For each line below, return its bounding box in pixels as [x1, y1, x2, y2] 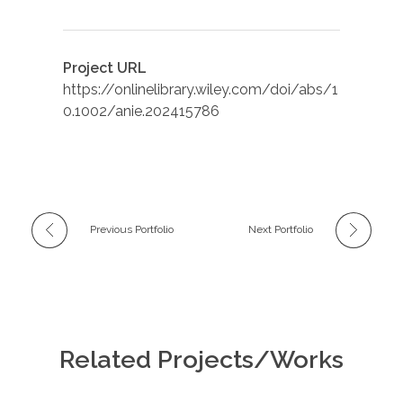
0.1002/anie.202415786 [63, 102, 219, 120]
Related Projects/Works [59, 345, 344, 373]
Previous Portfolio [90, 222, 174, 236]
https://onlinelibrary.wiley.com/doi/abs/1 [63, 80, 338, 98]
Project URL [63, 58, 147, 76]
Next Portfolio [248, 222, 313, 236]
